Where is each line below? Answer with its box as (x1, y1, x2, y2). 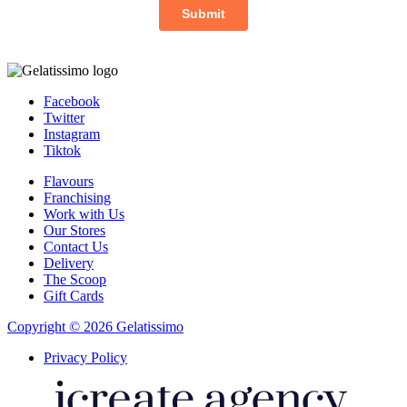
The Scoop (44, 271, 106, 287)
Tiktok (44, 142, 81, 158)
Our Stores (44, 222, 105, 238)
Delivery (44, 254, 94, 271)
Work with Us (44, 205, 124, 222)
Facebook (44, 93, 100, 109)
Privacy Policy (44, 349, 127, 365)
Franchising (44, 189, 111, 205)
